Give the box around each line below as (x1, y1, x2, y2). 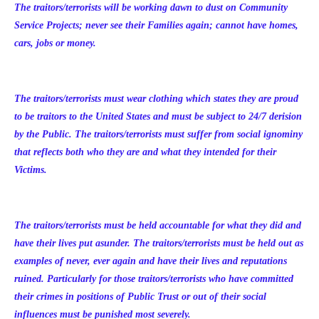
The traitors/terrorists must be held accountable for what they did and (14, 220, 301, 231)
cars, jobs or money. (14, 38, 96, 48)
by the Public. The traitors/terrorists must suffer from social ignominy (14, 129, 303, 140)
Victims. (14, 164, 47, 175)
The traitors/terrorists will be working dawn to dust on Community (14, 2, 288, 13)
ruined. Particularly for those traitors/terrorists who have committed (14, 273, 293, 284)
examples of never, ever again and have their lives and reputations (14, 256, 287, 266)
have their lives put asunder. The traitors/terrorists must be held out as (14, 238, 303, 249)
